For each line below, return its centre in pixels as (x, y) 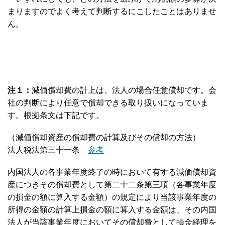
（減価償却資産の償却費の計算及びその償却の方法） (104, 138)
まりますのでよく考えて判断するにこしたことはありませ (112, 11)
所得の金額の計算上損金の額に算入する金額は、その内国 (112, 210)
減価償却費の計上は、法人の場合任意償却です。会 (124, 90)
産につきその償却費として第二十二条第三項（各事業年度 (112, 185)
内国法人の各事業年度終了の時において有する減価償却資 (112, 172)
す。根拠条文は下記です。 (56, 116)
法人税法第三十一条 (48, 150)
